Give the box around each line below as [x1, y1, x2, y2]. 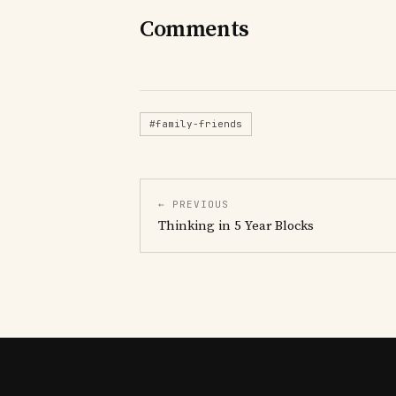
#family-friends [149, 118, 242, 131]
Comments [140, 15, 249, 45]
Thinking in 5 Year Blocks [158, 217, 314, 235]
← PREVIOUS [158, 198, 229, 211]
